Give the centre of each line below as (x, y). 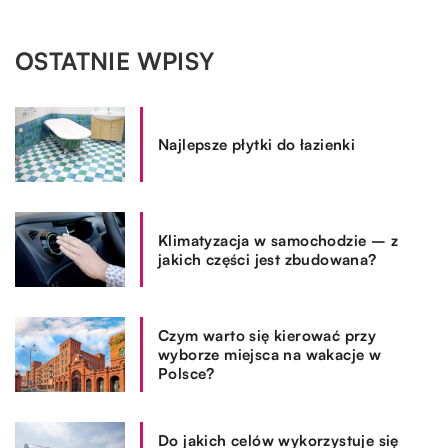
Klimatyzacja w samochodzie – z (278, 240)
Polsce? (186, 374)
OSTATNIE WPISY (115, 61)
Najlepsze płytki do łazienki (257, 145)
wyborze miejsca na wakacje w (270, 355)
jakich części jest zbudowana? (267, 259)
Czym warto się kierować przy (267, 336)
